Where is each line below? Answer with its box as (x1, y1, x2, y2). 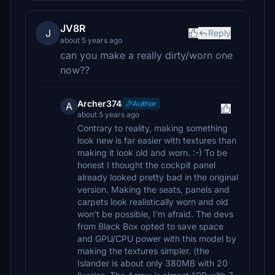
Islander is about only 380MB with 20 (77, 258, 228, 268)
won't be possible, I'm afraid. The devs (77, 209, 233, 219)
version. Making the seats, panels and (77, 184, 230, 195)
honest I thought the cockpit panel (77, 160, 215, 170)
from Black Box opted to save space (77, 221, 223, 231)
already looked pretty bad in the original (77, 172, 238, 182)
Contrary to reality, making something (77, 123, 228, 133)
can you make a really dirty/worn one (60, 49, 233, 61)
